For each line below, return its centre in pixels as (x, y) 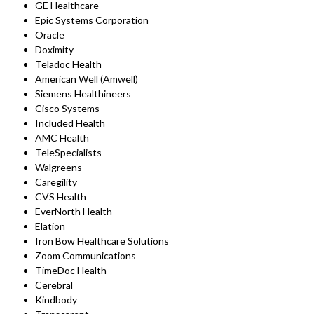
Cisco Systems (67, 108)
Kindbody (56, 300)
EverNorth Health (74, 211)
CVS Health (61, 197)
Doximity (54, 49)
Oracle (50, 35)
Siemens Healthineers (83, 94)
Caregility (56, 182)
